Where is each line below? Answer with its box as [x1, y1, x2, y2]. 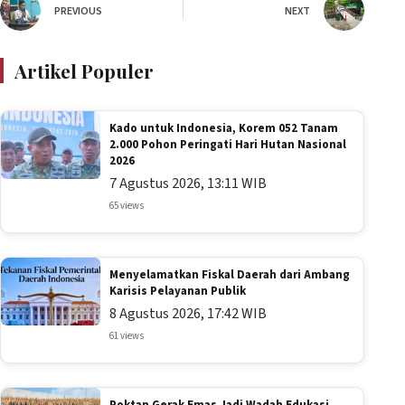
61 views [109, 328, 144, 343]
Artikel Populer [14, 57, 154, 83]
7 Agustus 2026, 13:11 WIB [109, 173, 267, 193]
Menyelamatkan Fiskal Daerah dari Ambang [109, 266, 350, 283]
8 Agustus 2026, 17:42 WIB [109, 303, 267, 324]
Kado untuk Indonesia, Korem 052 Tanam [109, 119, 338, 137]
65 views [109, 198, 144, 212]
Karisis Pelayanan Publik [109, 282, 246, 299]
